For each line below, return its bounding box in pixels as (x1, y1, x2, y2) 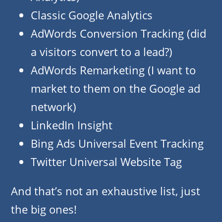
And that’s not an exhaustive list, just (11, 183, 200, 199)
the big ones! (11, 202, 77, 217)
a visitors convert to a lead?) (31, 44, 172, 59)
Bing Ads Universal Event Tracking (31, 136, 204, 151)
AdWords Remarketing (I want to (31, 62, 196, 78)
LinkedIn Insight (31, 117, 112, 133)
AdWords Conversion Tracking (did (31, 26, 206, 41)
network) (31, 99, 76, 114)
